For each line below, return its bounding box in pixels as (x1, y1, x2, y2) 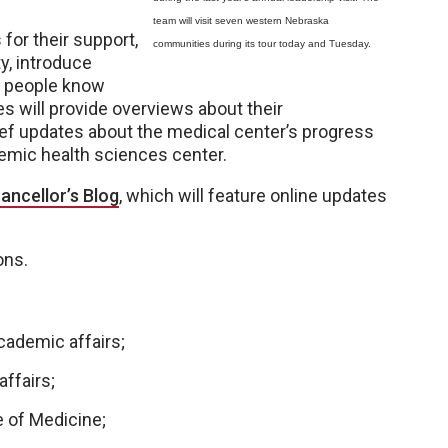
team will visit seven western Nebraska (153, 15, 329, 26)
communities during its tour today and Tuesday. (153, 38, 371, 49)
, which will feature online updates (119, 185, 387, 206)
